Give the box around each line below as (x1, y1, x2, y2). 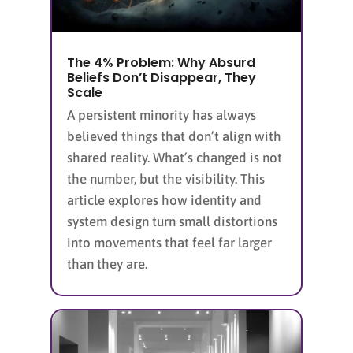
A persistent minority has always (67, 106, 256, 123)
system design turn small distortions (67, 213, 277, 229)
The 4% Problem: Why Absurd (67, 53, 255, 72)
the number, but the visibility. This (67, 170, 265, 187)
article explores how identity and (67, 191, 262, 208)
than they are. (67, 255, 147, 272)
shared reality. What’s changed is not (67, 149, 282, 165)
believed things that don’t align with (67, 128, 281, 144)
